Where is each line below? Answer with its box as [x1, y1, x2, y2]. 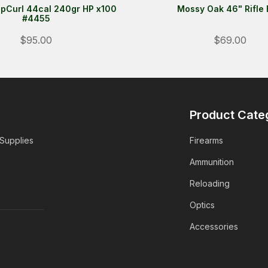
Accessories [189, 221, 238, 232]
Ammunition [189, 157, 234, 167]
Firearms [189, 135, 223, 145]
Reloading [189, 178, 230, 188]
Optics [189, 200, 215, 210]
